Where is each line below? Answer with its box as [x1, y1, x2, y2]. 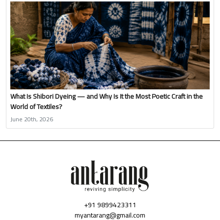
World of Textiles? [10, 100, 62, 113]
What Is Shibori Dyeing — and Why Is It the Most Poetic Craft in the [10, 90, 203, 103]
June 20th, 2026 [10, 113, 53, 125]
